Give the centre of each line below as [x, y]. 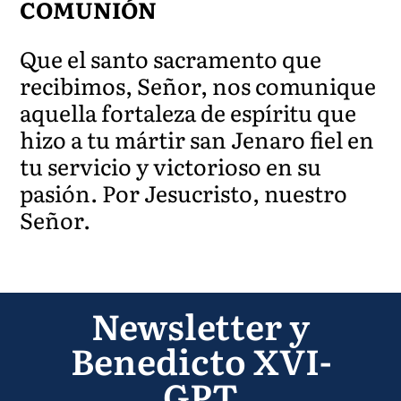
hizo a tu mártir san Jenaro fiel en [197, 139]
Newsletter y [200, 324]
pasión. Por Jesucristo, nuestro [184, 192]
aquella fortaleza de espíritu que [188, 112]
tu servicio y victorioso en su [171, 166]
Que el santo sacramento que [171, 58]
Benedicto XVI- [200, 359]
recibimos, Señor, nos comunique [198, 85]
